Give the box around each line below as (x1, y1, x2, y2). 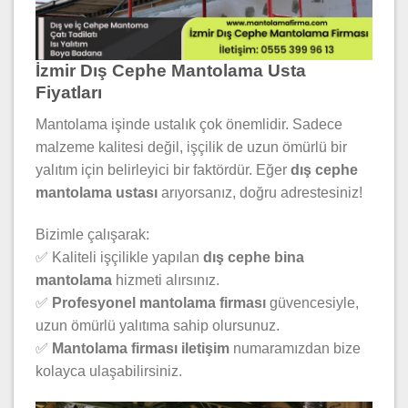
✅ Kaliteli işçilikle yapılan (36, 249, 203, 265)
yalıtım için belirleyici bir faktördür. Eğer (36, 162, 291, 178)
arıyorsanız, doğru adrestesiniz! (158, 185, 362, 201)
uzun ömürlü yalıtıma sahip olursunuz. (36, 317, 280, 333)
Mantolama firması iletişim (52, 340, 229, 356)
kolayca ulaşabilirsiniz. (36, 362, 182, 379)
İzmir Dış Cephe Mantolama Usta (36, 61, 306, 81)
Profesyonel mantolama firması (52, 294, 266, 311)
